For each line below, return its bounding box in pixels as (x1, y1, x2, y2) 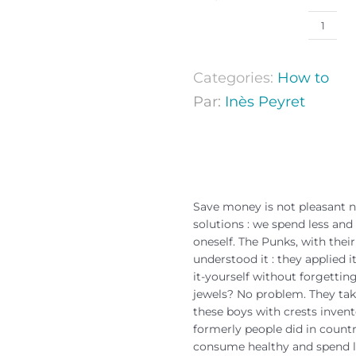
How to (277, 69, 330, 87)
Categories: (193, 69, 278, 87)
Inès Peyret (225, 93, 306, 110)
